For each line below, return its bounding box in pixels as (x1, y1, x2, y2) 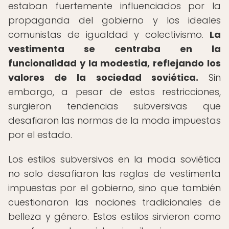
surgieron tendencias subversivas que (8, 100, 221, 112)
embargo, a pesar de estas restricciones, (8, 85, 221, 98)
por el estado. (8, 128, 72, 141)
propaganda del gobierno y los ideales (8, 14, 221, 27)
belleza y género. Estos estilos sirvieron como (8, 210, 221, 223)
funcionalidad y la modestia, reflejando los (8, 57, 221, 70)
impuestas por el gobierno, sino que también (8, 181, 221, 194)
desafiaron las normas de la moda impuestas (8, 114, 221, 127)
